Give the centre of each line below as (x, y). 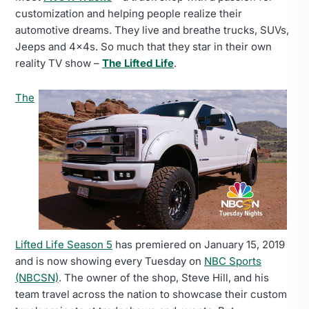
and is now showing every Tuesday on (110, 261)
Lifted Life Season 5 (64, 244)
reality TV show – (59, 63)
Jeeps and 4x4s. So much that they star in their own (143, 47)
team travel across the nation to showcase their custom (151, 294)
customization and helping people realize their (129, 14)
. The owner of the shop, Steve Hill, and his (164, 277)
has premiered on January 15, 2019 (199, 244)
